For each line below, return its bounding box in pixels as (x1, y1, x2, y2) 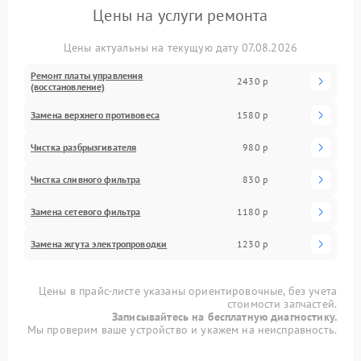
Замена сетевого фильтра (31, 205, 141, 218)
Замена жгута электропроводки (31, 237, 168, 250)
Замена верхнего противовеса (31, 108, 160, 121)
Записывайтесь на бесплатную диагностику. (112, 309, 337, 324)
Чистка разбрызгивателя (31, 140, 137, 153)
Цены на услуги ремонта (93, 4, 268, 26)
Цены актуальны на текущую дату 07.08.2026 (63, 39, 298, 55)
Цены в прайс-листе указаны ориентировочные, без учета (39, 283, 337, 298)
